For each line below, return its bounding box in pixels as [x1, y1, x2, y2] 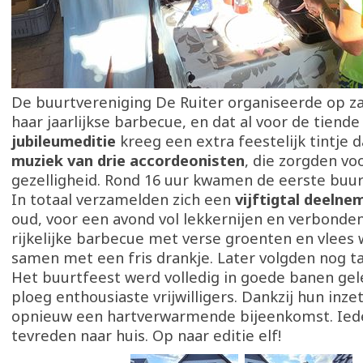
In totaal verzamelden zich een [11, 190, 235, 209]
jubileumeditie [11, 131, 116, 151]
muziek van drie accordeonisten [11, 151, 245, 170]
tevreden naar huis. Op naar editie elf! [11, 326, 281, 345]
